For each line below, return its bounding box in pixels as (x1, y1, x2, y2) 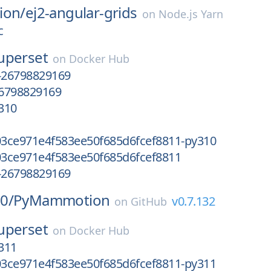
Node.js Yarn (158, 7, 223, 21)
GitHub (131, 194, 168, 209)
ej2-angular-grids (25, 2, 137, 22)
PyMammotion (13, 190, 110, 210)
